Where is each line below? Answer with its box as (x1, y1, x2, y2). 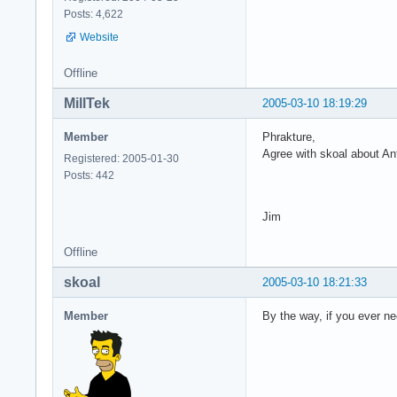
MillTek (64, 95, 110, 111)
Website (80, 30, 119, 43)
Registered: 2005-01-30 (64, 152, 179, 165)
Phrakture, (262, 129, 315, 144)
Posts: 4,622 (64, 7, 123, 20)
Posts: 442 (64, 168, 114, 182)
